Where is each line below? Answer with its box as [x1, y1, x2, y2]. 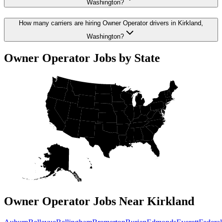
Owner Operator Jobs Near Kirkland [4, 195, 194, 208]
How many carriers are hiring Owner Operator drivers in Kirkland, [19, 19, 203, 27]
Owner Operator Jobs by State [4, 51, 160, 64]
